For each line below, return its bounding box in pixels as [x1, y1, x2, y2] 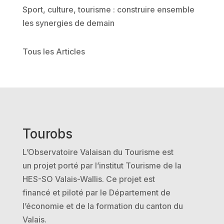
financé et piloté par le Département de [22, 187, 170, 197]
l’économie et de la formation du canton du [22, 201, 183, 211]
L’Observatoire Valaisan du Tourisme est [22, 147, 173, 157]
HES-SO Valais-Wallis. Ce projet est [22, 174, 155, 184]
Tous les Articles [22, 46, 85, 56]
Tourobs [22, 126, 72, 141]
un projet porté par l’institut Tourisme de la [22, 160, 181, 170]
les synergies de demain [22, 18, 114, 28]
